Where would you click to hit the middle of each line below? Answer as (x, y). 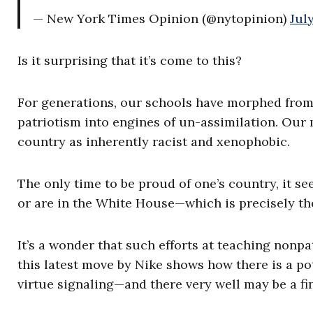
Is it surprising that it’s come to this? (130, 60)
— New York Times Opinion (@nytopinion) (161, 19)
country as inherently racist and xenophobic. (154, 141)
